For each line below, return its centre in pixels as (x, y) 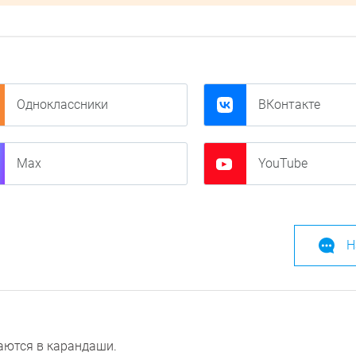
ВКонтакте (289, 104)
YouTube (282, 163)
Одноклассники (63, 104)
